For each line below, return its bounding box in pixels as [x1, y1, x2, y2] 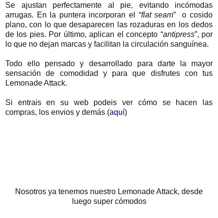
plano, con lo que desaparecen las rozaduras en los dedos [5, 20, 213, 29]
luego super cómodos [72, 197, 146, 205]
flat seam [141, 10, 174, 19]
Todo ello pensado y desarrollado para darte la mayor [5, 59, 213, 68]
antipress [163, 30, 195, 38]
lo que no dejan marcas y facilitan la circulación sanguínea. [5, 39, 209, 48]
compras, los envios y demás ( [5, 108, 109, 116]
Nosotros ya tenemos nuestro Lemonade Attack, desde [15, 187, 203, 196]
